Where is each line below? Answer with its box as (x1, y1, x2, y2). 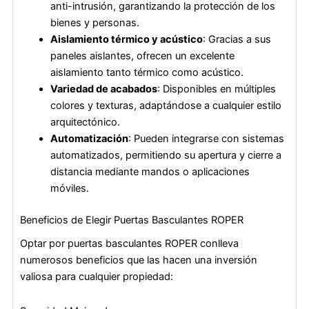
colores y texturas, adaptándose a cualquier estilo (50, 99, 281, 112)
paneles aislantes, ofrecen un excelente (50, 50, 235, 63)
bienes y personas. (50, 17, 139, 30)
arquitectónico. (50, 116, 120, 129)
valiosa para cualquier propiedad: (20, 270, 173, 283)
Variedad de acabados (50, 83, 157, 96)
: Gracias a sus (202, 33, 271, 46)
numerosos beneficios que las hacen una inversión (20, 254, 257, 267)
